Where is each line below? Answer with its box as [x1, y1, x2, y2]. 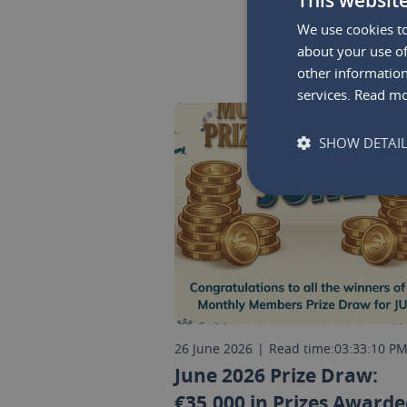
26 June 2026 [174, 340, 253, 357]
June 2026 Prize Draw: [174, 362, 378, 389]
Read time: [269, 340, 334, 357]
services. [297, 84, 354, 104]
